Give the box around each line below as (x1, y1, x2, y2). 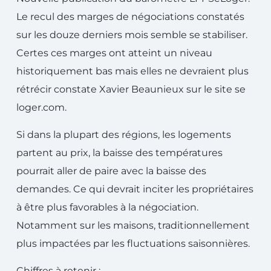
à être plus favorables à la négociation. (16, 201, 198, 213)
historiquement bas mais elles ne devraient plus (16, 65, 249, 77)
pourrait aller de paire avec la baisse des (16, 165, 206, 177)
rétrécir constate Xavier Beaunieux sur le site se (16, 83, 246, 95)
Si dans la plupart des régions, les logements (16, 129, 231, 140)
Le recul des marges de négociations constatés (16, 11, 244, 22)
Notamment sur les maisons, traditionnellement (16, 220, 250, 231)
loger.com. (16, 102, 67, 113)
